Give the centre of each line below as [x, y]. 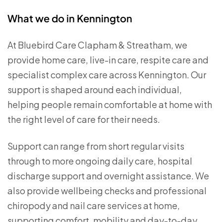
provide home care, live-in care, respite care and [108, 60]
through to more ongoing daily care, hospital [100, 161]
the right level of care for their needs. [84, 119]
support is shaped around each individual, [95, 89]
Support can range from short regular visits [96, 146]
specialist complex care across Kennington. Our [107, 75]
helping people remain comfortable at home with [110, 104]
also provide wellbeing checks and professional [107, 191]
